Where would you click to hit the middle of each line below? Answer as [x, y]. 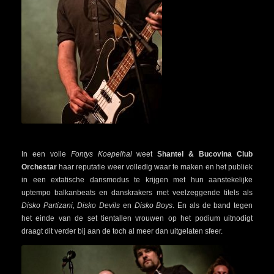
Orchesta [38, 167]
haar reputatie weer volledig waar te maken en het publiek [156, 167]
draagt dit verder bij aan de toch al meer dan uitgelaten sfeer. [122, 231]
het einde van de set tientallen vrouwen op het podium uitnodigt [137, 218]
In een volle [46, 154]
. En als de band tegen [213, 205]
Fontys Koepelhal [104, 154]
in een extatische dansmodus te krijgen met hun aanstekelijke [137, 180]
